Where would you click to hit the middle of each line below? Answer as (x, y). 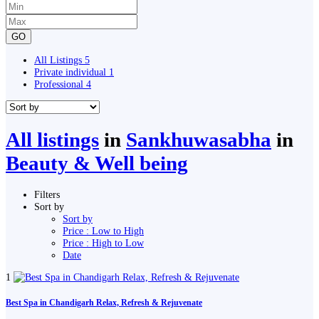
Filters (47, 195)
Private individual (72, 72)
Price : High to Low (103, 243)
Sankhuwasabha (199, 139)
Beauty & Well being (97, 163)
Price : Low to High (103, 231)
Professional (60, 84)
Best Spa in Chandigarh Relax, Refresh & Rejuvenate (104, 303)
